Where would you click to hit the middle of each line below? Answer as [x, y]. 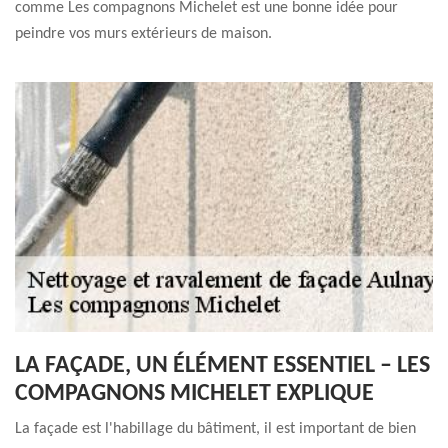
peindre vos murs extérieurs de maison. [143, 34]
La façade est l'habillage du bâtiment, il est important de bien [215, 429]
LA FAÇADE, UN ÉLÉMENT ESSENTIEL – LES [222, 366]
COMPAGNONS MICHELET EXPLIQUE [194, 394]
